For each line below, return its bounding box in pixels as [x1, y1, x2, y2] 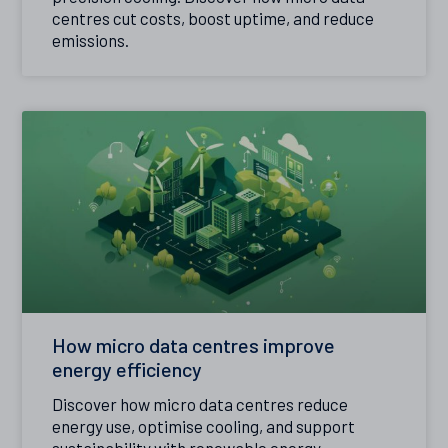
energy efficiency [52, 356, 203, 381]
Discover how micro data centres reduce [52, 393, 349, 414]
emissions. [52, 30, 130, 51]
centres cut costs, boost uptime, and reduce [52, 8, 375, 29]
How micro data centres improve [52, 332, 336, 357]
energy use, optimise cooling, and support [52, 415, 356, 436]
